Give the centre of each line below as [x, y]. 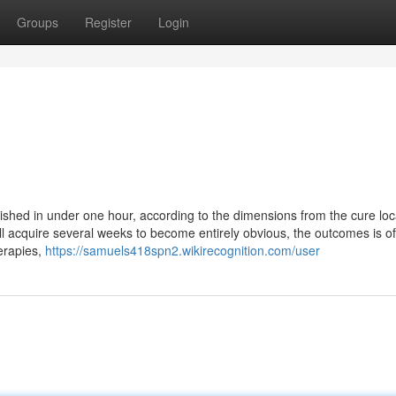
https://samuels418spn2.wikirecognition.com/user [183, 250]
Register [108, 22]
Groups [38, 22]
